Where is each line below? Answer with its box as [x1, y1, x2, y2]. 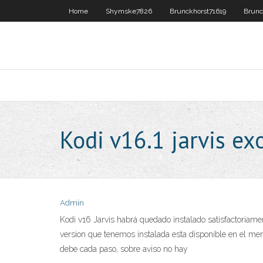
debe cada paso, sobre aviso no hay [60, 244, 188, 254]
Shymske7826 [106, 7, 152, 15]
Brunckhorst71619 [170, 7, 226, 15]
